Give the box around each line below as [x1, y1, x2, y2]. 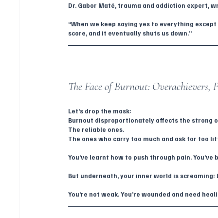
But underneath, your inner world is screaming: [68, 171, 217, 180]
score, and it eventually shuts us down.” [68, 29, 192, 37]
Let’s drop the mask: [68, 107, 132, 115]
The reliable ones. [68, 125, 125, 133]
